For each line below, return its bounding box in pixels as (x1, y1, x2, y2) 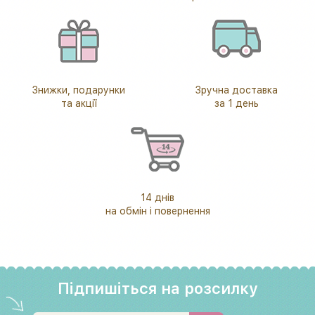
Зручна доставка (195, 84, 278, 96)
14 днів (141, 191, 174, 203)
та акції (60, 97, 97, 109)
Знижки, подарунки (32, 84, 125, 96)
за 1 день (214, 97, 259, 109)
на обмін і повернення (105, 205, 210, 217)
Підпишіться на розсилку (57, 278, 258, 297)
